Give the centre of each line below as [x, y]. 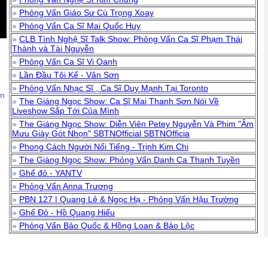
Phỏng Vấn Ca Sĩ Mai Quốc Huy [80, 26]
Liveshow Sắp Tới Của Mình [66, 111]
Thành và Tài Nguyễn [53, 48]
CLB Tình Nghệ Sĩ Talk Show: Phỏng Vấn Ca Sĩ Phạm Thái [131, 39]
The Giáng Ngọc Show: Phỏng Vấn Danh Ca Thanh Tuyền [130, 160]
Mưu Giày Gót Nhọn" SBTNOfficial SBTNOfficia [101, 133]
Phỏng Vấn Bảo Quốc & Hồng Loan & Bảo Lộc [107, 226]
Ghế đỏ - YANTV [51, 173]
